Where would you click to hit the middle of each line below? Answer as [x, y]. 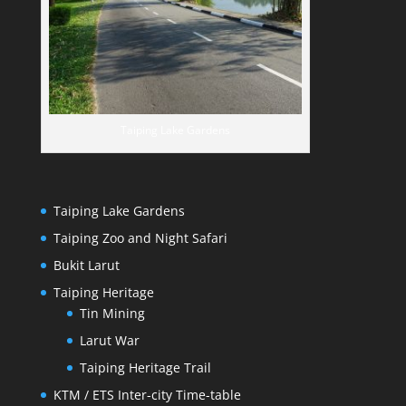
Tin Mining [112, 313]
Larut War [109, 340]
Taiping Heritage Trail [145, 367]
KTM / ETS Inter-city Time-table [147, 394]
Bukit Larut [86, 265]
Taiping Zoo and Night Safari [140, 237]
